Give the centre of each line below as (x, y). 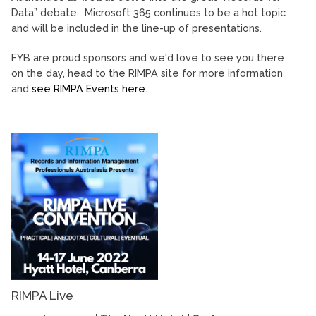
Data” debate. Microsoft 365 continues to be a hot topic (148, 12)
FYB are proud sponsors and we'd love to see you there (148, 57)
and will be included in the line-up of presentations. (136, 28)
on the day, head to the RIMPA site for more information (147, 73)
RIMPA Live (42, 295)
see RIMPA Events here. (90, 88)
